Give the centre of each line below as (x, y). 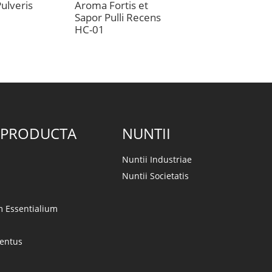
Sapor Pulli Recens (117, 18)
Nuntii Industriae (157, 159)
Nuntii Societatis (155, 175)
